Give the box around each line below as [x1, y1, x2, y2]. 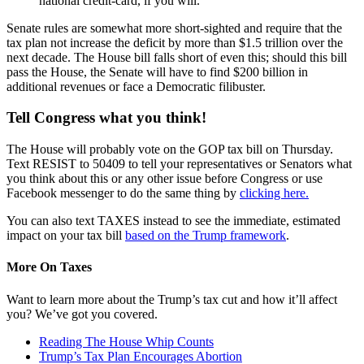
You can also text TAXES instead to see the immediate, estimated [6, 214, 340, 227]
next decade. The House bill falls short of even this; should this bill [6, 50, 347, 64]
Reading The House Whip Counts [39, 334, 214, 349]
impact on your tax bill [6, 228, 125, 242]
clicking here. [240, 186, 309, 200]
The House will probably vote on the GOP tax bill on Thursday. [6, 142, 333, 156]
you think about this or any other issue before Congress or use [6, 171, 323, 185]
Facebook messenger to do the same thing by [6, 186, 240, 200]
